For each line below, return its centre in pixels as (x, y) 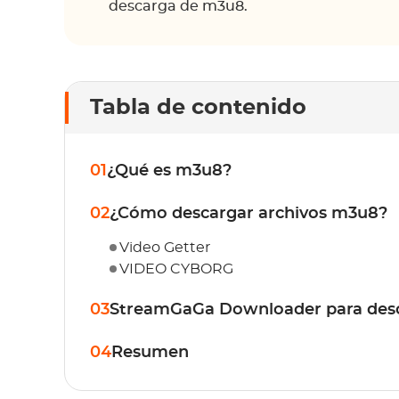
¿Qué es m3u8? (169, 171)
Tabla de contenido (198, 108)
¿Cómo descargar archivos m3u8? (248, 214)
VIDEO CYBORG (176, 269)
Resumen (150, 353)
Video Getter (165, 248)
